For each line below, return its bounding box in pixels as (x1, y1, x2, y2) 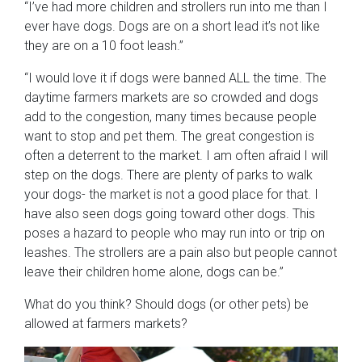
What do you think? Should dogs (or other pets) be (24, 297, 309, 313)
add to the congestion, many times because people (24, 109, 317, 125)
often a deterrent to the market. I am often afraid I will (24, 148, 328, 164)
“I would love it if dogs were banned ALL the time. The (24, 70, 326, 86)
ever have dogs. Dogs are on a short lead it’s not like (24, 19, 320, 35)
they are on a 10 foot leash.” (24, 38, 183, 54)
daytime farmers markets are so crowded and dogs (24, 90, 318, 106)
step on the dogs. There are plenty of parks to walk (24, 167, 313, 183)
